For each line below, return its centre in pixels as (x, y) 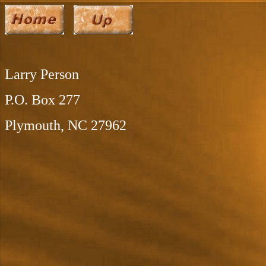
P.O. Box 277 (42, 100)
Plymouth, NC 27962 (66, 125)
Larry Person (42, 74)
